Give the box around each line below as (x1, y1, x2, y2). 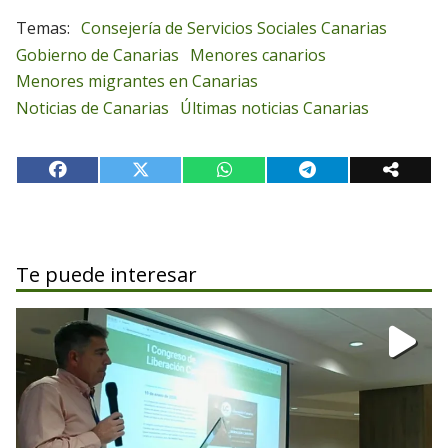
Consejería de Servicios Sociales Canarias (81, 16, 388, 39)
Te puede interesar (16, 261, 197, 289)
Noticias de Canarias (16, 97, 169, 120)
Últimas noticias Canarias (180, 97, 370, 120)
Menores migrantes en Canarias (16, 70, 258, 93)
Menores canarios (190, 43, 327, 66)
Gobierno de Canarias (16, 43, 179, 66)
